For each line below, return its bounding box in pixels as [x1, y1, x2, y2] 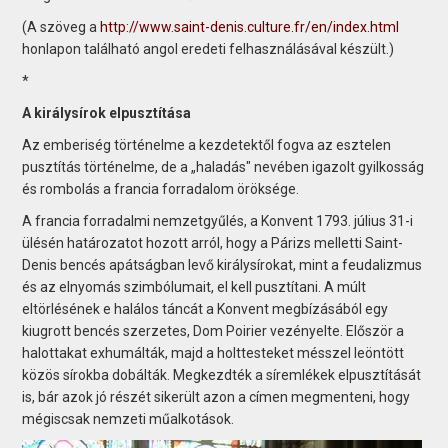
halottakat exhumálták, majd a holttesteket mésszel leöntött [22, 344, 405, 361]
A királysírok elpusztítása [22, 104, 192, 121]
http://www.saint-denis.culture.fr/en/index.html [100, 18, 400, 35]
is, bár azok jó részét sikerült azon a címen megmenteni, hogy [22, 388, 411, 405]
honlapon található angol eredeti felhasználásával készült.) [22, 40, 395, 57]
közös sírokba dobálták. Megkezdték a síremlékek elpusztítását [22, 366, 422, 383]
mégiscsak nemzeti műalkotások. [22, 410, 235, 427]
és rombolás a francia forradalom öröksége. [22, 180, 300, 197]
